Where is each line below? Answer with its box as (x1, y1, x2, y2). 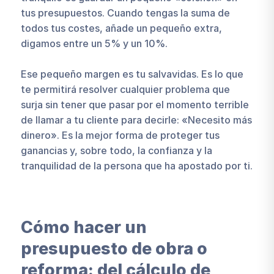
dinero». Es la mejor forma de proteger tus (20, 128, 220, 141)
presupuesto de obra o (20, 239, 207, 259)
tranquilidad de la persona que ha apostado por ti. (20, 159, 253, 172)
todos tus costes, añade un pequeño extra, (20, 21, 222, 34)
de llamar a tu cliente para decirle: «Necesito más (20, 113, 252, 126)
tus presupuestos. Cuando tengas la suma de (20, 6, 230, 19)
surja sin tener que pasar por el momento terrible (20, 98, 249, 111)
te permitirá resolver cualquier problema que (20, 83, 230, 95)
